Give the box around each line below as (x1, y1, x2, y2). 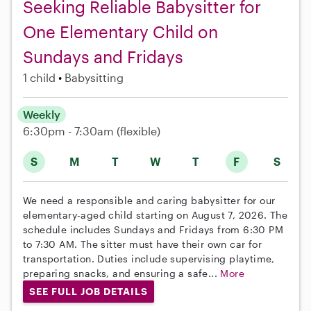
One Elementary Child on (23, 22, 218, 42)
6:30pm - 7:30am (23, 124, 117, 138)
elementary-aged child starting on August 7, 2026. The (23, 209, 288, 221)
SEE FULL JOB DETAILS (28, 285, 148, 298)
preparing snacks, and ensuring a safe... (23, 267, 221, 280)
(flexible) (117, 124, 160, 138)
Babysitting (65, 71, 124, 85)
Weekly (23, 108, 60, 121)
